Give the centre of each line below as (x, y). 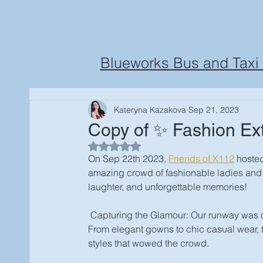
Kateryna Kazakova (150, 109)
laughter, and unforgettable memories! (169, 187)
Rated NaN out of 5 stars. (161, 146)
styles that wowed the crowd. (149, 243)
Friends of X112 (201, 159)
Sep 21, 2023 (214, 109)
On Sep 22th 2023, (128, 159)
